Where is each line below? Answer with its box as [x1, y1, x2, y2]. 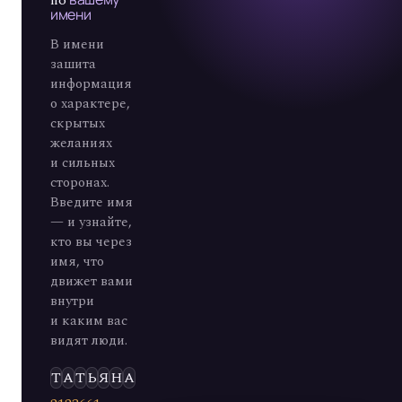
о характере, [50, 92, 130, 114]
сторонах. [50, 171, 109, 193]
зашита [50, 53, 96, 74]
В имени [50, 33, 104, 55]
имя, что [50, 250, 104, 272]
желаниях [50, 132, 112, 153]
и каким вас [50, 310, 127, 331]
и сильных [50, 152, 115, 173]
